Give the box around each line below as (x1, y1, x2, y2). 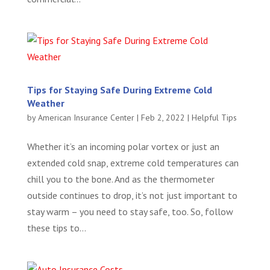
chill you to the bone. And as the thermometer (27, 173, 215, 185)
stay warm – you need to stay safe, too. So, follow (27, 206, 233, 218)
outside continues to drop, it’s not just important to (27, 189, 237, 201)
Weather (27, 97, 64, 109)
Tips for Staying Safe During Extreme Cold (27, 84, 212, 96)
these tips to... (27, 222, 86, 234)
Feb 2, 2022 (140, 112, 185, 123)
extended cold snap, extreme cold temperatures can (27, 157, 239, 169)
